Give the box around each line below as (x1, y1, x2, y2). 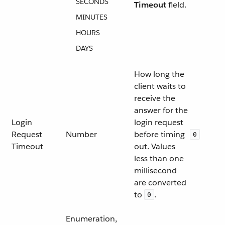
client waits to (134, 81, 186, 91)
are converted (134, 177, 186, 188)
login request (134, 117, 183, 128)
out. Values (134, 141, 175, 152)
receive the (134, 93, 175, 103)
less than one (134, 153, 184, 164)
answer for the (134, 105, 188, 116)
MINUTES (76, 13, 107, 22)
